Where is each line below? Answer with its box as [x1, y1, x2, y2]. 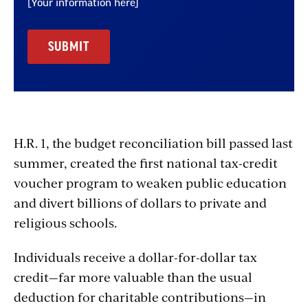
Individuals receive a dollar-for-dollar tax [14, 248, 257, 266]
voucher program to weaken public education [14, 174, 287, 192]
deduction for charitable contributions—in [14, 288, 266, 306]
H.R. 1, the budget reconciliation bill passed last [14, 134, 293, 152]
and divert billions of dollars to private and [14, 194, 267, 212]
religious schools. [14, 214, 117, 232]
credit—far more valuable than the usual [14, 268, 252, 286]
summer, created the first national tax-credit [14, 154, 278, 172]
